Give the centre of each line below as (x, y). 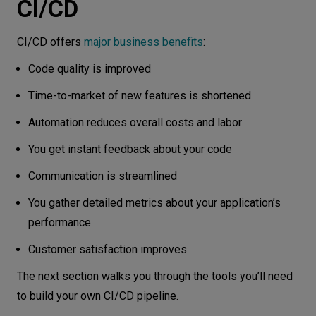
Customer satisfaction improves (108, 249)
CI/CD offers (50, 42)
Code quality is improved (90, 68)
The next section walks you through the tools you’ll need (155, 276)
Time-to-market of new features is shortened (140, 95)
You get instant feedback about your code (130, 149)
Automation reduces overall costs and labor (135, 122)
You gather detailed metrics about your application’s (154, 202)
